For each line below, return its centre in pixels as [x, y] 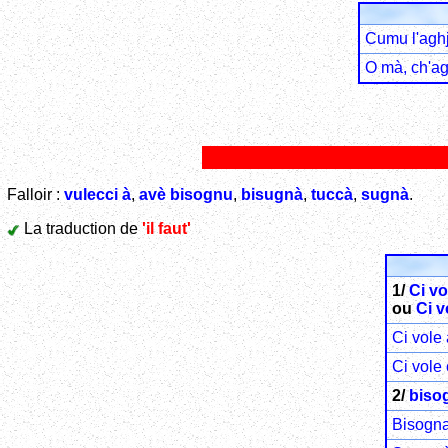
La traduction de [81, 228]
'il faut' [166, 228]
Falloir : [35, 194]
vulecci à [97, 194]
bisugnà [272, 194]
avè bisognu [186, 194]
